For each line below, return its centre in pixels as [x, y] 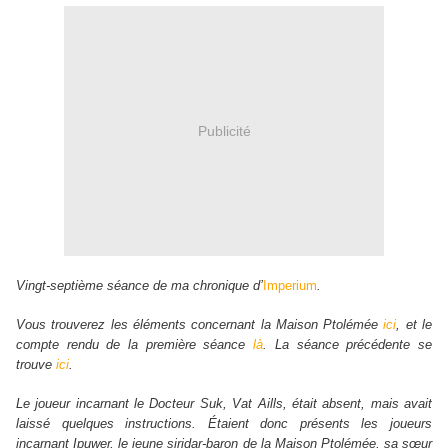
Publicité [224, 130]
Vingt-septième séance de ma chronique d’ [139, 286]
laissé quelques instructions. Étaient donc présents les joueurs [224, 424]
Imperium [290, 286]
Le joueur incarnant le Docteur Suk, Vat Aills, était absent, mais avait [224, 404]
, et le [414, 325]
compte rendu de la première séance [135, 345]
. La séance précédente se [348, 345]
